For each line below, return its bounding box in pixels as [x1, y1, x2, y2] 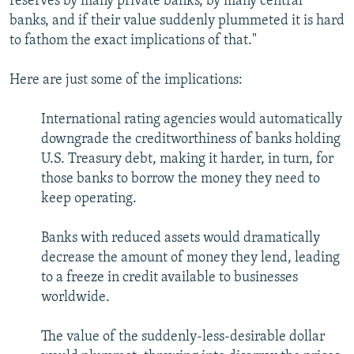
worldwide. [41, 290, 110, 306]
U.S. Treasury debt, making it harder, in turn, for [41, 152, 333, 168]
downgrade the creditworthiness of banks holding [41, 132, 341, 148]
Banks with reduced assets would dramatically [41, 231, 320, 247]
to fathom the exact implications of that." [9, 33, 257, 49]
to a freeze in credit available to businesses [41, 270, 298, 286]
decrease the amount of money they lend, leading [41, 250, 340, 266]
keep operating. [41, 191, 137, 207]
